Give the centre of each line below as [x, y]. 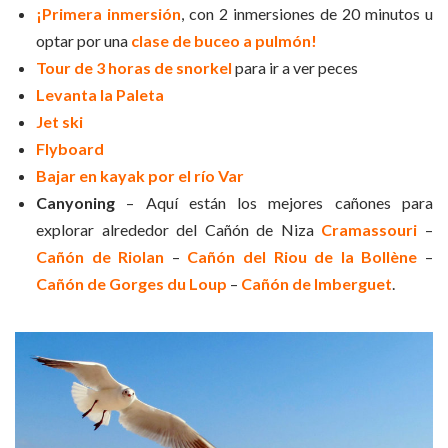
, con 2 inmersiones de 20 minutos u [307, 13]
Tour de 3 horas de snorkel [134, 67]
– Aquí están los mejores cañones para [274, 202]
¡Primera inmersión [108, 13]
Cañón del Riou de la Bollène [302, 256]
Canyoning [75, 202]
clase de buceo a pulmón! [224, 40]
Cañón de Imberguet [316, 283]
